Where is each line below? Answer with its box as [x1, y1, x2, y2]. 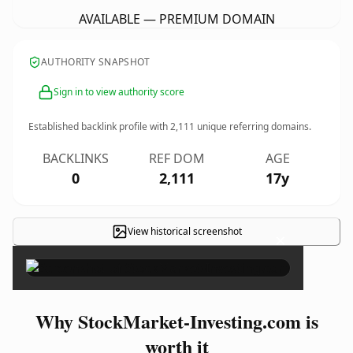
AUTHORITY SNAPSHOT [41, 55, 150, 69]
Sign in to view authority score [54, 85, 184, 98]
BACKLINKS [43, 150, 109, 167]
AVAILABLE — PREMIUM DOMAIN [78, 10, 275, 28]
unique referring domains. [195, 120, 311, 133]
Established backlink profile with [28, 120, 170, 133]
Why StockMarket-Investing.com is [35, 307, 318, 335]
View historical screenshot [127, 225, 242, 238]
